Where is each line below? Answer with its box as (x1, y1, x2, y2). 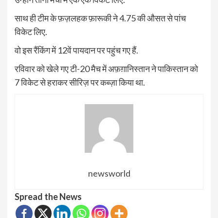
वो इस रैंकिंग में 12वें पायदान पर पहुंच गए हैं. (15, 44, 138, 55)
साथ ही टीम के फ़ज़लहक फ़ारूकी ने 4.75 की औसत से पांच (15, 12, 186, 23)
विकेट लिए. (15, 26, 47, 37)
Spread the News (15, 191, 82, 202)
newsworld (88, 167, 130, 179)
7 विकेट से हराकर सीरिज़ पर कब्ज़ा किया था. (15, 76, 145, 88)
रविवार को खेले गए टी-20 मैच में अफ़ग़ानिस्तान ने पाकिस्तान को (15, 63, 198, 74)
